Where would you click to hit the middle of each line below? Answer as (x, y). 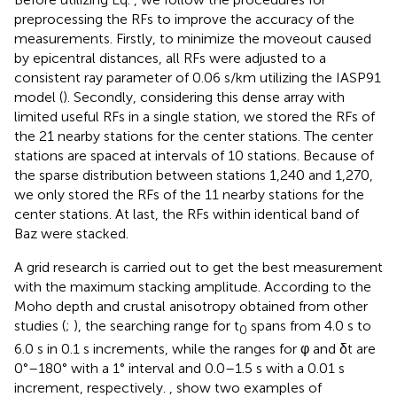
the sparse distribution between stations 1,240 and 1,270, (194, 175)
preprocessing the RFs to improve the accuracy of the (184, 19)
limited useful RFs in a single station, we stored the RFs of (195, 116)
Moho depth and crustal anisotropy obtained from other (191, 306)
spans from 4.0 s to (309, 325)
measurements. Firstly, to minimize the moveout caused (193, 38)
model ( (39, 97)
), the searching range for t (156, 325)
